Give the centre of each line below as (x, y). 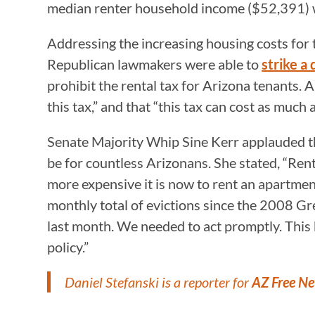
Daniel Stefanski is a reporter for (159, 282)
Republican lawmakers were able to (155, 64)
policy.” (68, 246)
